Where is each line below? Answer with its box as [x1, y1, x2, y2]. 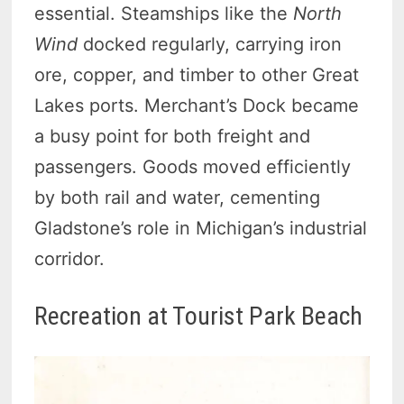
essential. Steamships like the [34, 2, 294, 24]
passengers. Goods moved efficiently [34, 155, 352, 178]
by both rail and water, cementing [34, 186, 321, 208]
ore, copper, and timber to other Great [34, 63, 360, 86]
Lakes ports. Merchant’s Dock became [34, 94, 360, 116]
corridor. [34, 247, 106, 270]
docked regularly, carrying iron [78, 32, 343, 55]
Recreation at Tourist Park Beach [34, 300, 363, 331]
